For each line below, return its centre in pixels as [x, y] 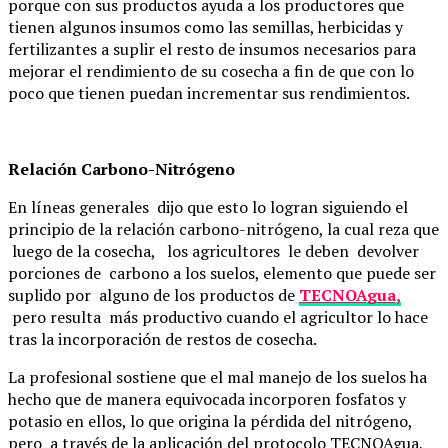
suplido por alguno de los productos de [151, 294]
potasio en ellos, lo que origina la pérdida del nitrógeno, [210, 420]
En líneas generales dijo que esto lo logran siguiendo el [208, 206]
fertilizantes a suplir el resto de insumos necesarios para [212, 48]
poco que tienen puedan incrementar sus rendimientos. [209, 92]
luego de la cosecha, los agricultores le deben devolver [213, 250]
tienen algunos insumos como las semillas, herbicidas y [205, 26]
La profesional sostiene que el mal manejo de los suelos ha [217, 376]
